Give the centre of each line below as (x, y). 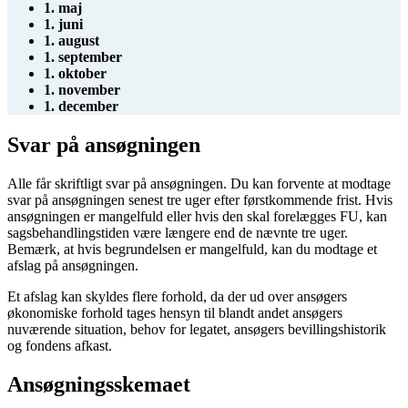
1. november (82, 90)
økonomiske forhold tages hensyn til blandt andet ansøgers (175, 313)
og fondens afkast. (60, 346)
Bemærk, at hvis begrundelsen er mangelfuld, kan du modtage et (192, 250)
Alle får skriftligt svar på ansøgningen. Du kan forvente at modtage (199, 184)
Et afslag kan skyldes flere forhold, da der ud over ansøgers (177, 297)
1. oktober (75, 74)
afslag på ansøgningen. (73, 266)
